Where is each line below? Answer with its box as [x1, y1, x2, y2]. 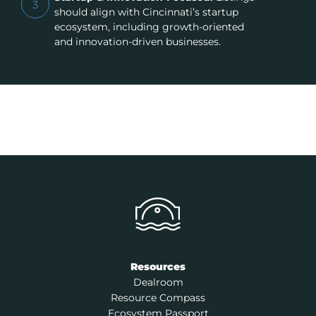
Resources [130, 260, 186, 274]
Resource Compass [111, 291, 205, 305]
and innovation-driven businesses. [54, 35, 221, 49]
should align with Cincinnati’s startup [54, 6, 238, 19]
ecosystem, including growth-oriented [54, 20, 244, 34]
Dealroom [133, 276, 183, 289]
